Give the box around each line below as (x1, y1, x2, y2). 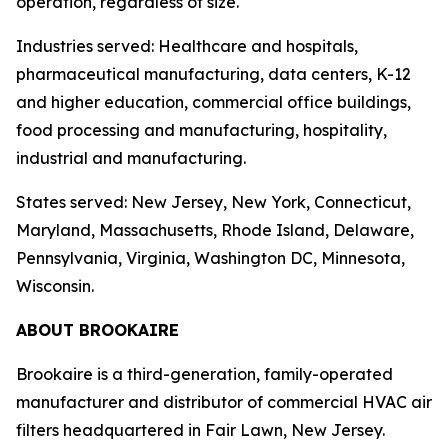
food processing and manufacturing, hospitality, (16, 119, 387, 140)
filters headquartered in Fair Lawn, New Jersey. (16, 419, 385, 440)
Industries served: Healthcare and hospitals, (16, 35, 358, 56)
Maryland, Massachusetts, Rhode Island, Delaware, (16, 219, 414, 240)
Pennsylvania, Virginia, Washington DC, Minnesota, (16, 247, 405, 268)
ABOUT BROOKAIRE (16, 319, 179, 340)
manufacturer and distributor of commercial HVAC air (16, 391, 432, 412)
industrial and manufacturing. (16, 147, 246, 168)
